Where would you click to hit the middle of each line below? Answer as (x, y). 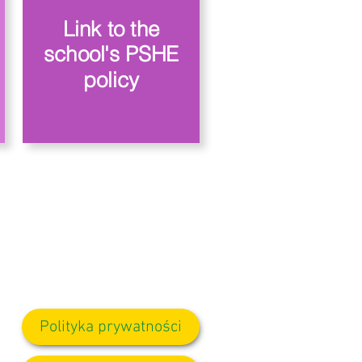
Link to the (111, 29)
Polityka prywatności (111, 327)
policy (111, 79)
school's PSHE (111, 54)
